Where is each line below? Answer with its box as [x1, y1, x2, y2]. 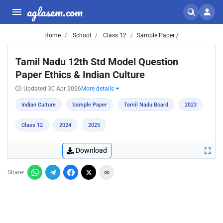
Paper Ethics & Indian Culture [15, 69, 145, 81]
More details [81, 85, 115, 92]
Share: [7, 169, 24, 176]
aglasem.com [27, 2, 83, 21]
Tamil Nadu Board [123, 102, 168, 108]
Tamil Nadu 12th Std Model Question [15, 56, 178, 68]
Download [76, 146, 107, 154]
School [71, 32, 91, 39]
